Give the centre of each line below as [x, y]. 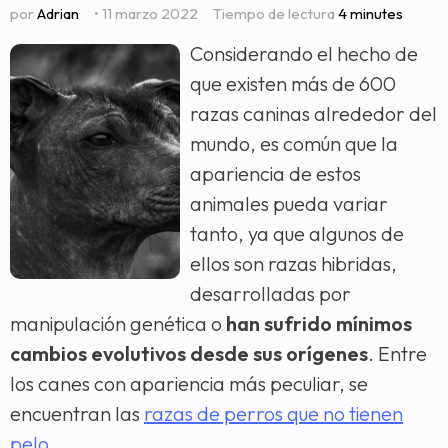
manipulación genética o [118, 323]
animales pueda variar [289, 203]
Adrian [58, 13]
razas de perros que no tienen [273, 413]
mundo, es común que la [294, 143]
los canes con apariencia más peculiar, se [189, 383]
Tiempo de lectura [275, 13]
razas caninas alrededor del [313, 113]
